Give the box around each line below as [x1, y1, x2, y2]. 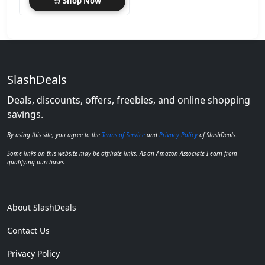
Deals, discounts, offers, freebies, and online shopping [7, 93, 250, 106]
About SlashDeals [7, 201, 76, 213]
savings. [7, 107, 43, 121]
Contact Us [7, 224, 50, 236]
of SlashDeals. [198, 130, 237, 139]
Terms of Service [102, 130, 145, 139]
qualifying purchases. [7, 157, 66, 166]
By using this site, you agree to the [7, 130, 102, 139]
